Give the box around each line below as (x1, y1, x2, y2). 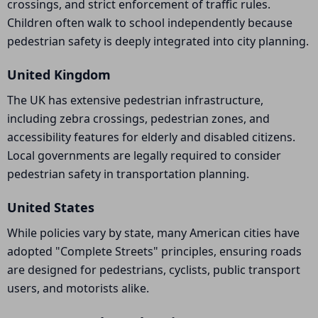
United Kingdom (7, 66, 111, 83)
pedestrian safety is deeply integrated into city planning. (7, 33, 309, 49)
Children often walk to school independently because (7, 15, 292, 31)
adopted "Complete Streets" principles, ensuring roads (7, 243, 302, 259)
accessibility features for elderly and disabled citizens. (7, 129, 295, 145)
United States (7, 199, 94, 216)
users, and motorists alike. (7, 280, 149, 296)
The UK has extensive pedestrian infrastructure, (7, 92, 263, 108)
